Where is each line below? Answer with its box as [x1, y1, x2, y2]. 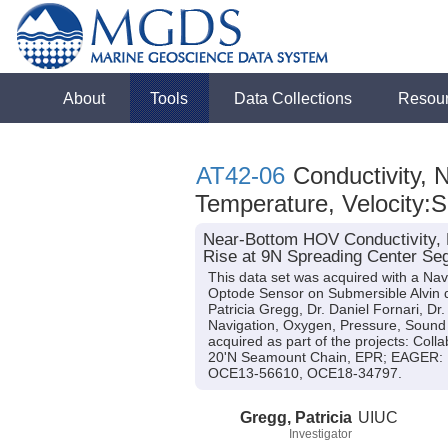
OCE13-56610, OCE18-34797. [207, 366, 402, 381]
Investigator [289, 426, 352, 441]
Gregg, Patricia [240, 407, 352, 426]
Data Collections [234, 89, 353, 107]
